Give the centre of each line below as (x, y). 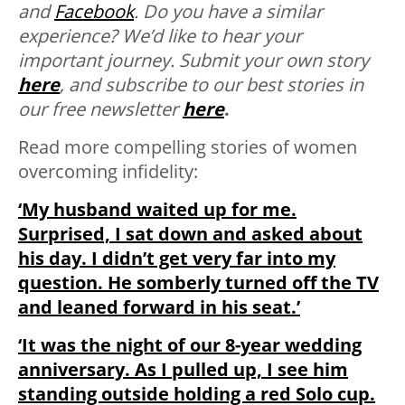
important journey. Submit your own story (193, 60)
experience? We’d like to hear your (160, 35)
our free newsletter (100, 108)
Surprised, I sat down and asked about (190, 233)
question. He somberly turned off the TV (198, 282)
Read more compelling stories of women (188, 146)
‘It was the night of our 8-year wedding (190, 344)
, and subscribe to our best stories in (212, 84)
